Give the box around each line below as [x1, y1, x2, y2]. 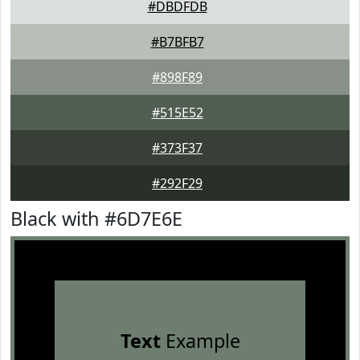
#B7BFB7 [150, 33, 204, 51]
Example [160, 328, 240, 354]
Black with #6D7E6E [10, 206, 182, 231]
